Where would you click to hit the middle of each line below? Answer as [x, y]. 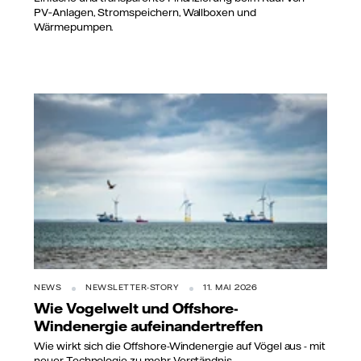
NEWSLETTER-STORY [132, 288]
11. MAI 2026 [230, 288]
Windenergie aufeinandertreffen [148, 326]
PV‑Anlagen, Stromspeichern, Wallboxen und [145, 12]
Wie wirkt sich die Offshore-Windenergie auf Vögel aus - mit [180, 345]
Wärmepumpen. [74, 26]
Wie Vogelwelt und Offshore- [136, 308]
